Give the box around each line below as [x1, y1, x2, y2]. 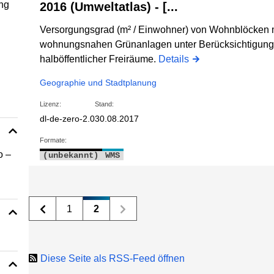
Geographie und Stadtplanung [40, 78, 157, 88]
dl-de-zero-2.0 [40, 114, 95, 124]
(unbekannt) [43, 150, 99, 161]
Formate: [40, 136, 67, 144]
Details [158, 54, 190, 65]
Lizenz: [40, 100, 62, 108]
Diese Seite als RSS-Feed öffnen [40, 253, 185, 264]
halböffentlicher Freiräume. [40, 54, 159, 65]
